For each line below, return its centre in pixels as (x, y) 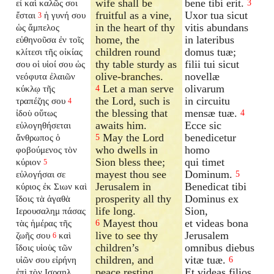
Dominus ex (212, 198)
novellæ (202, 76)
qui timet (205, 162)
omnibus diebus (220, 247)
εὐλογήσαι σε (41, 174)
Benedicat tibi (216, 186)
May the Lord (132, 137)
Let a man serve (137, 88)
